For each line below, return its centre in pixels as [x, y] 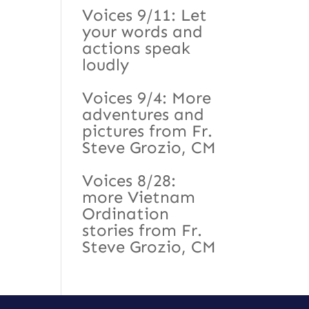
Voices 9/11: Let [145, 14]
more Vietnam [139, 197]
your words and [143, 31]
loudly [106, 64]
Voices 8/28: [129, 180]
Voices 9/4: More [147, 97]
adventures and [143, 114]
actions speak [137, 48]
